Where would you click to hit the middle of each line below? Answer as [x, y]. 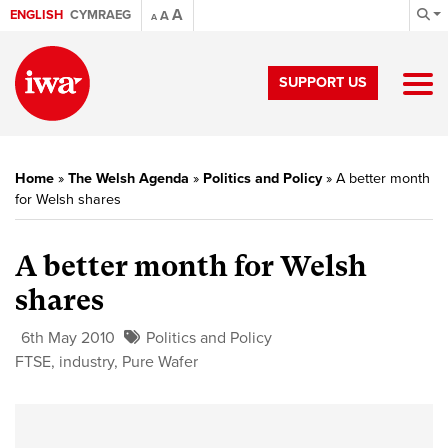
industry [86, 362]
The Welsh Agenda [128, 178]
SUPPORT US [323, 82]
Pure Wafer [160, 362]
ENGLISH [36, 15]
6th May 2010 [68, 338]
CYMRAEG [100, 15]
